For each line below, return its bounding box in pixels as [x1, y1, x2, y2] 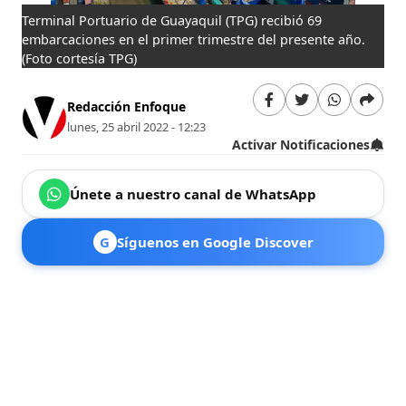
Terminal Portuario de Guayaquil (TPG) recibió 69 [22, 11, 323, 29]
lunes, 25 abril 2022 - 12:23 [67, 119, 207, 136]
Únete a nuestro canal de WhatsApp [70, 184, 317, 203]
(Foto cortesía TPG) [22, 49, 138, 67]
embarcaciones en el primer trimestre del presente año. [22, 30, 366, 48]
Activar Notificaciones [231, 135, 370, 153]
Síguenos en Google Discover [116, 232, 314, 251]
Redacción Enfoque [67, 98, 187, 116]
